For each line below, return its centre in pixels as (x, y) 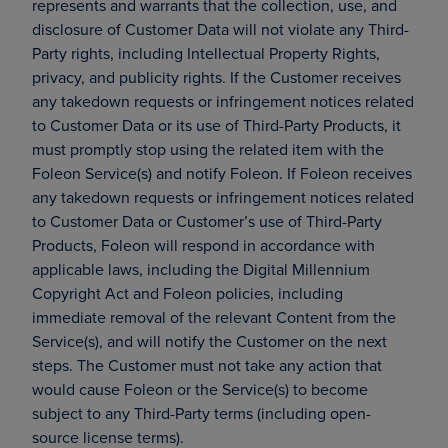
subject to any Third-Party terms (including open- (201, 413)
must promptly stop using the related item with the (208, 149)
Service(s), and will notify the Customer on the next (209, 341)
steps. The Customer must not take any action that (207, 365)
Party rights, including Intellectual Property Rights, (206, 53)
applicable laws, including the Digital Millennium (201, 269)
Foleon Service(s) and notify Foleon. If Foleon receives (222, 173)
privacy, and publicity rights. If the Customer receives (216, 77)
